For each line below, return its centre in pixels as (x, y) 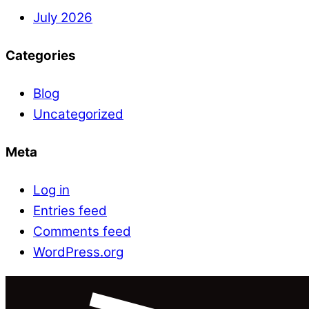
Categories (41, 56)
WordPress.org (78, 252)
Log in (51, 190)
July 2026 (63, 18)
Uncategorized (78, 114)
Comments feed (82, 232)
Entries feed (70, 211)
